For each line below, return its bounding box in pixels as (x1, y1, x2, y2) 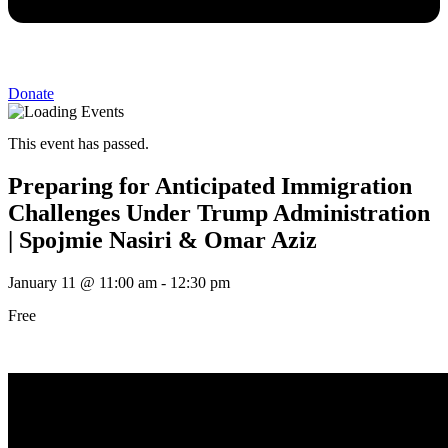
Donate (8, 85, 54, 103)
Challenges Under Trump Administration (8, 200, 430, 227)
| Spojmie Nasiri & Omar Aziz (8, 227, 317, 254)
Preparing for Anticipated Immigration (8, 173, 412, 200)
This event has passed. (8, 135, 149, 153)
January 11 (8, 274, 76, 292)
